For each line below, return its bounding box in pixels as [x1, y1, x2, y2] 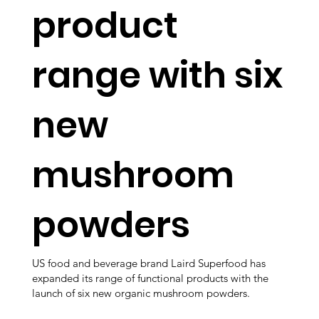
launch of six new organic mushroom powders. [32, 286, 250, 300]
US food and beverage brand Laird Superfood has [32, 256, 266, 271]
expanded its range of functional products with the [32, 271, 268, 286]
